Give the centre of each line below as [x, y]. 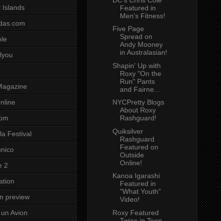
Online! [131, 163]
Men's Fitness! [142, 16]
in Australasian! [143, 53]
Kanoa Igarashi [136, 176]
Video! [129, 200]
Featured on [139, 147]
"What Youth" [140, 192]
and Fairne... [140, 89]
